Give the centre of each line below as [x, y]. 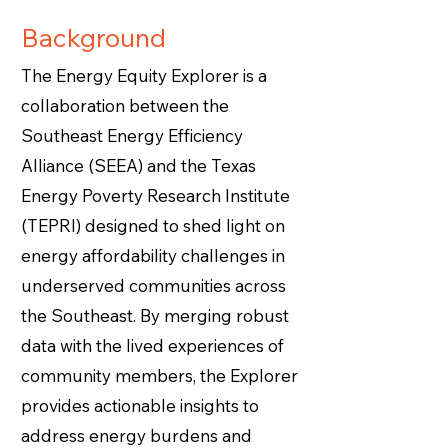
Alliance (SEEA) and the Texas [138, 165]
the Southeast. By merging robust [155, 315]
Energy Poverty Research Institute [155, 195]
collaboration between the [125, 105]
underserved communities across [153, 285]
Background [93, 37]
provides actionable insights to [140, 405]
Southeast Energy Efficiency [132, 135]
